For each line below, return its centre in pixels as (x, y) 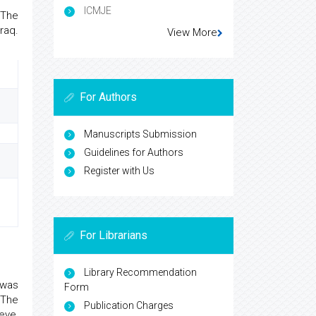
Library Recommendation (140, 272)
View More (192, 32)
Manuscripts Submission (140, 134)
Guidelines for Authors (134, 152)
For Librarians (114, 235)
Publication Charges (129, 305)
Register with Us (119, 171)
